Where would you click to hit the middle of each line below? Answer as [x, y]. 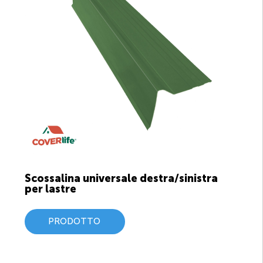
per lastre [50, 189]
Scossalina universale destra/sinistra [121, 179]
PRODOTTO [74, 222]
